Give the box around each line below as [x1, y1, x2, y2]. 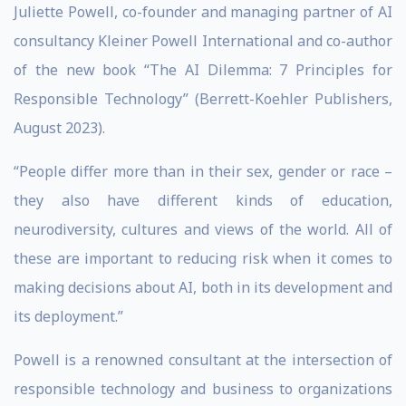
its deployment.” [14, 306, 123, 326]
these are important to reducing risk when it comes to [14, 248, 392, 268]
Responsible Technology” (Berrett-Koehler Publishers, [14, 89, 392, 109]
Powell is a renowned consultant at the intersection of [14, 350, 392, 370]
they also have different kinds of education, [14, 190, 392, 210]
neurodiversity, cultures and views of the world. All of [14, 219, 392, 239]
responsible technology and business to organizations [14, 379, 392, 399]
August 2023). [14, 118, 105, 138]
